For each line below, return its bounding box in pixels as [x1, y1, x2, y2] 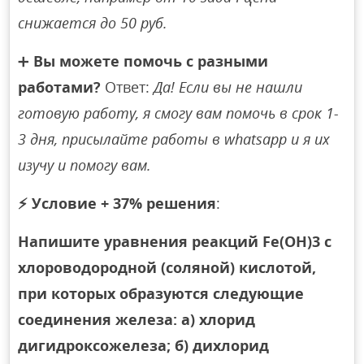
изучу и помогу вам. [18, 155, 152, 175]
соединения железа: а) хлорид [18, 310, 256, 330]
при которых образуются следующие [18, 284, 305, 304]
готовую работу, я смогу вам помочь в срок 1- [18, 103, 340, 123]
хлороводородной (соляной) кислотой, [18, 258, 317, 278]
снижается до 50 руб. [18, 13, 168, 33]
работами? [18, 77, 102, 97]
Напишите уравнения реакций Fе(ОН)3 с [18, 232, 332, 252]
